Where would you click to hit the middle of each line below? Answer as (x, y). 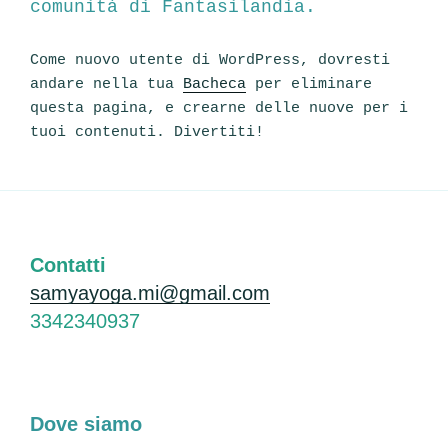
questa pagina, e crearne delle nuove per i (219, 108)
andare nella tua (106, 84)
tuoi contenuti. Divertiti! (147, 132)
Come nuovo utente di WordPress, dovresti (210, 60)
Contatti (68, 265)
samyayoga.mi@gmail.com (150, 293)
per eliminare (309, 84)
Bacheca (214, 84)
